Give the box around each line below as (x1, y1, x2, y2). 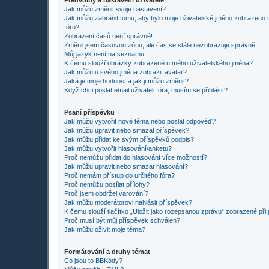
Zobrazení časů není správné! (64, 32, 153, 40)
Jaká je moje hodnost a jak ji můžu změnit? (64, 77, 189, 85)
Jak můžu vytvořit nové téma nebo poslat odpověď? (64, 117, 216, 125)
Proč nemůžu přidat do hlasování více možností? (64, 153, 207, 161)
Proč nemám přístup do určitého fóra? (64, 171, 175, 179)
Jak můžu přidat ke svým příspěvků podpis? (64, 135, 194, 143)
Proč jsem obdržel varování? (64, 189, 148, 197)
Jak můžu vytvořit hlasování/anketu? (64, 144, 172, 152)
